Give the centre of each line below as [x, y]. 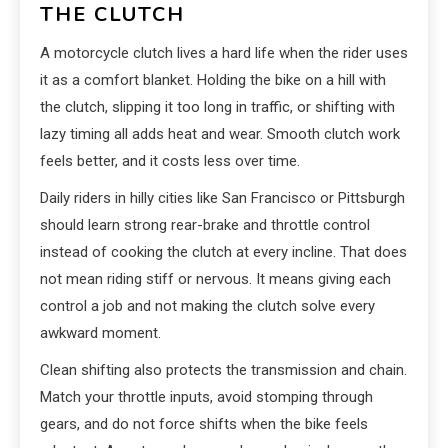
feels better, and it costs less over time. [170, 161]
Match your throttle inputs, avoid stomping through [206, 397]
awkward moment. [100, 333]
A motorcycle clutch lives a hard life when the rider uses [224, 53]
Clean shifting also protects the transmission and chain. [223, 370]
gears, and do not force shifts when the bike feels [204, 424]
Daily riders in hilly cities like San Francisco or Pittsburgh [222, 198]
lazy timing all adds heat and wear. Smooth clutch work [220, 134]
